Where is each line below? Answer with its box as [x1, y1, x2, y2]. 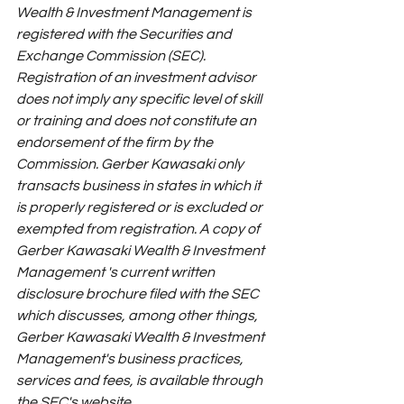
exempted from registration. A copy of [16, 221, 262, 236]
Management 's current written [16, 264, 217, 280]
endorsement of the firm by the [16, 134, 216, 150]
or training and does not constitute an [16, 113, 259, 128]
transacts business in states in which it [16, 178, 263, 193]
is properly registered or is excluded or [16, 199, 265, 215]
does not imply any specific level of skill [16, 91, 264, 106]
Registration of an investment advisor [16, 69, 259, 85]
